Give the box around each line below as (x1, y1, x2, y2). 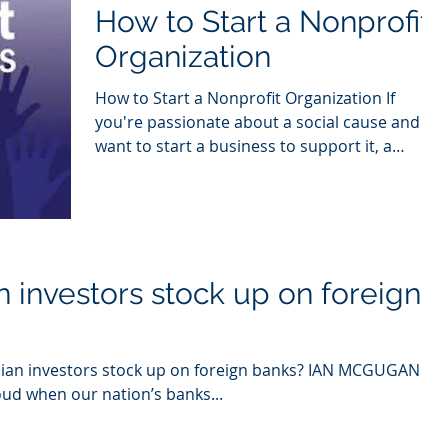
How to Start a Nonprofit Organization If (95, 87, 395, 110)
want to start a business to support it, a (95, 135, 392, 158)
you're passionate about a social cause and (95, 111, 420, 134)
